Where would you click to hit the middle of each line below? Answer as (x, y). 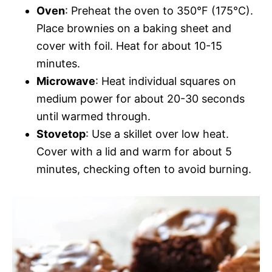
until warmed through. (93, 117)
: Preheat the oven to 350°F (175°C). (159, 11)
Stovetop (61, 134)
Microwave (66, 81)
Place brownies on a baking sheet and (134, 29)
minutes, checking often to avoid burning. (144, 169)
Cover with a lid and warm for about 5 (134, 152)
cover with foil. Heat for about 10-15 (129, 46)
